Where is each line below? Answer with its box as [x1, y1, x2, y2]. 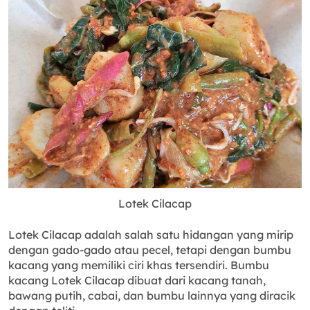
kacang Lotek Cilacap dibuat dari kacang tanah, [8, 273, 266, 288]
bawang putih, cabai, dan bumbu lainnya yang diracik [8, 289, 295, 303]
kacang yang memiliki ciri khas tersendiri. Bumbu [8, 258, 269, 273]
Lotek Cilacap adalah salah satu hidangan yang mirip [8, 228, 293, 242]
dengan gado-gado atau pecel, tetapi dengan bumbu [8, 243, 291, 257]
